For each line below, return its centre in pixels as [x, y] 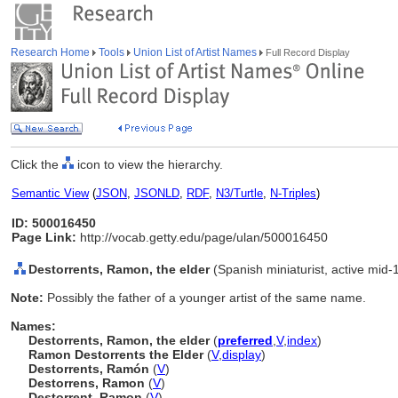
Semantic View [50, 193]
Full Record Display [306, 52]
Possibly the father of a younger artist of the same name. [207, 298]
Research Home [52, 52]
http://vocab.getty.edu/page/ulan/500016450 [202, 237]
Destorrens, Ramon [88, 383]
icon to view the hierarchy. [148, 164]
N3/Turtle [239, 193]
